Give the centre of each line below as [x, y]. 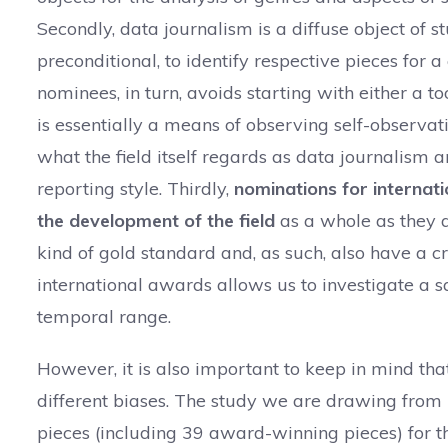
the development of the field [156, 220]
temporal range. [104, 316]
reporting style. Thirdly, [135, 188]
